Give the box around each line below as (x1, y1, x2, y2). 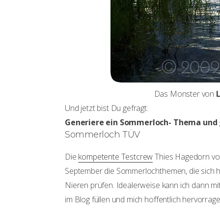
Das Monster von (154, 88, 216, 99)
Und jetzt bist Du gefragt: (65, 103, 148, 113)
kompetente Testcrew (78, 151, 153, 162)
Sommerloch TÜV (65, 129, 140, 140)
